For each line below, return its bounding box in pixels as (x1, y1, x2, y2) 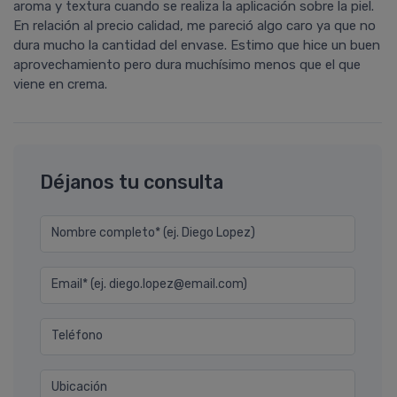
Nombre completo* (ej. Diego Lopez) (51, 225, 255, 241)
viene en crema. (13, 76, 107, 93)
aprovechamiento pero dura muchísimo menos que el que (13, 57, 361, 74)
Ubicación (51, 379, 107, 395)
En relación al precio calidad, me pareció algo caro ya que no (13, 18, 376, 35)
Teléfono (51, 328, 103, 344)
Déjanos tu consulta (40, 171, 223, 194)
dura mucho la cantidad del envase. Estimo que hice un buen (13, 37, 380, 54)
